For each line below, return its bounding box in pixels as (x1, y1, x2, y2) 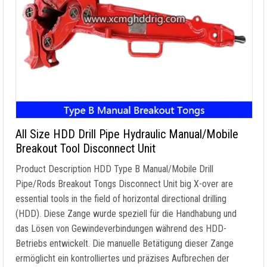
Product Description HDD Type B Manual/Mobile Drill (15, 163, 213, 175)
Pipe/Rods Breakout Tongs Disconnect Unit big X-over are (15, 178, 233, 190)
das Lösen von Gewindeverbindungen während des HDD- (15, 223, 226, 234)
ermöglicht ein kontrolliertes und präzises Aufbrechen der (15, 253, 229, 264)
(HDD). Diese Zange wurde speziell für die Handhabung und (15, 208, 237, 219)
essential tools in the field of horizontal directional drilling (15, 193, 226, 204)
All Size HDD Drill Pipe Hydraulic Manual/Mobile (15, 127, 238, 141)
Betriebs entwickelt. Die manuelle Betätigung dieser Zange (15, 238, 234, 249)
